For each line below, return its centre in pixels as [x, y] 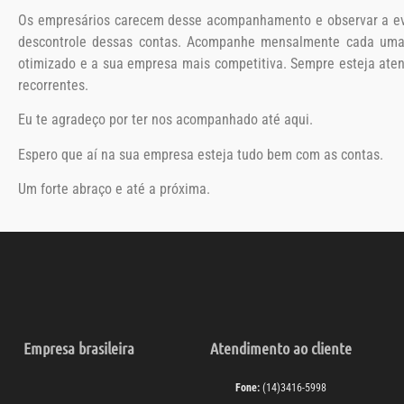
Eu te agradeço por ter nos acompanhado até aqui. [165, 120]
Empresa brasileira [78, 348]
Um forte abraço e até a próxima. [114, 189]
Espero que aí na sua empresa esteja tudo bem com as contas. [201, 154]
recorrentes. [53, 86]
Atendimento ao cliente [280, 348]
